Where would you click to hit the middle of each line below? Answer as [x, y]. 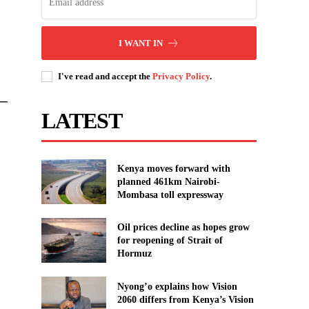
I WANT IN [141, 43]
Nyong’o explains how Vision [177, 286]
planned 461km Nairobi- [168, 181]
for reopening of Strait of [170, 241]
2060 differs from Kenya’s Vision [185, 299]
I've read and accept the [106, 76]
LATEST [82, 120]
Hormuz [134, 254]
